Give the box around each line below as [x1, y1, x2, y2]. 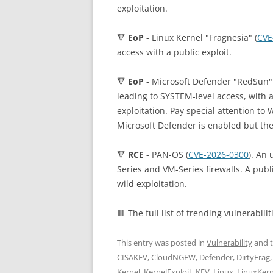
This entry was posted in [117, 237, 207, 249]
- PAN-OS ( [144, 149, 188, 161]
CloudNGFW [151, 252, 196, 263]
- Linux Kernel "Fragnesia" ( [144, 32, 257, 44]
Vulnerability [207, 237, 252, 249]
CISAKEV [117, 252, 147, 263]
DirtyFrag [236, 252, 270, 263]
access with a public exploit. [117, 46, 232, 58]
